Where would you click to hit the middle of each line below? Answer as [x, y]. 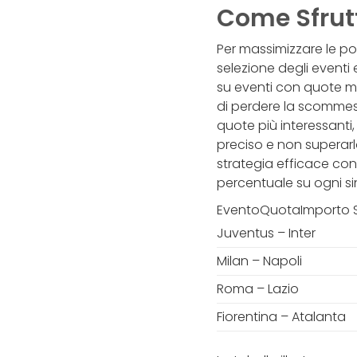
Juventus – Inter [266, 233]
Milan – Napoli [259, 261]
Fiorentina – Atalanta [281, 317]
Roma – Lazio [258, 289]
